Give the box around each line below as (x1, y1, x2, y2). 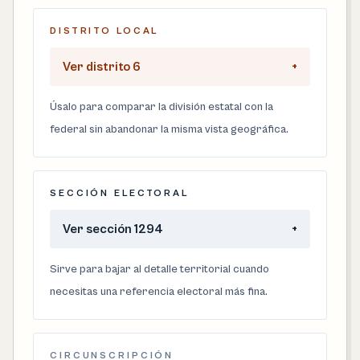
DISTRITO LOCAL (50, 26, 159, 36)
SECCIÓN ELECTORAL (50, 188, 189, 198)
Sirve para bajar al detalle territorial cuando (50, 263, 269, 276)
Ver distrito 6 (63, 59, 141, 74)
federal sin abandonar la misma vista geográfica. (50, 123, 288, 136)
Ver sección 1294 (63, 222, 163, 236)
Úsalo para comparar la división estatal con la (50, 100, 273, 113)
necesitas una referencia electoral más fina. (50, 285, 268, 298)
